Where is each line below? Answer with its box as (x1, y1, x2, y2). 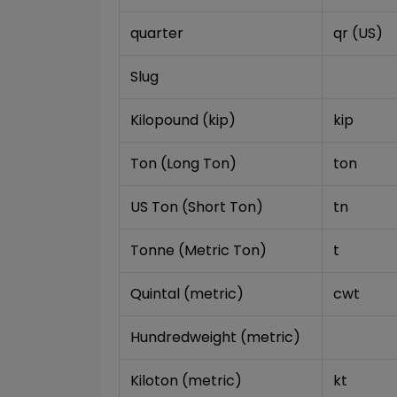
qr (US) (333, 23, 383, 43)
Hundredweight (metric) (130, 327, 300, 347)
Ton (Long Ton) (130, 153, 237, 174)
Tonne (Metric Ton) (130, 240, 267, 261)
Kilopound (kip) (130, 110, 236, 130)
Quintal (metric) (130, 284, 244, 304)
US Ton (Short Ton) (130, 197, 263, 217)
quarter (130, 23, 183, 43)
